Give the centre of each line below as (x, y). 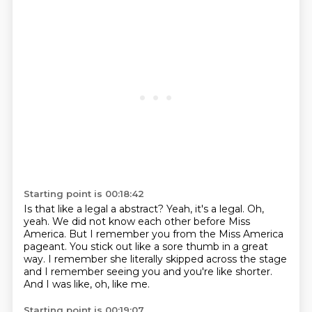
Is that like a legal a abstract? (95, 209)
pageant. (46, 247)
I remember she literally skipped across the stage (167, 259)
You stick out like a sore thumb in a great (169, 247)
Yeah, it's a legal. (206, 209)
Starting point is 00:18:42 (84, 194)
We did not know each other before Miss (151, 221)
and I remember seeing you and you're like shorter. (148, 272)
